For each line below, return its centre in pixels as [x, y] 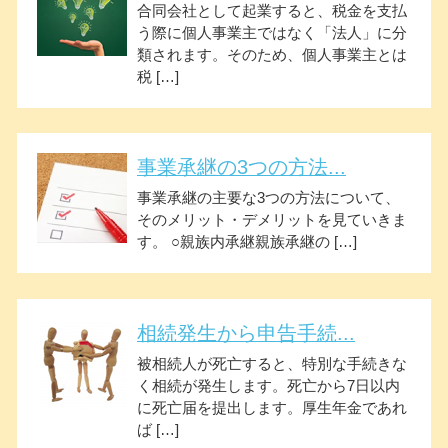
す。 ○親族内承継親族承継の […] [247, 242]
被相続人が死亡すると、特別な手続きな [272, 363]
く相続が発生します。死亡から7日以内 [268, 385]
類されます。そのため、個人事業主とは [272, 54]
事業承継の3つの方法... [241, 167]
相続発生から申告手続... [246, 332]
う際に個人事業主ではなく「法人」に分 [272, 32]
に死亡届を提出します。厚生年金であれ [272, 407]
